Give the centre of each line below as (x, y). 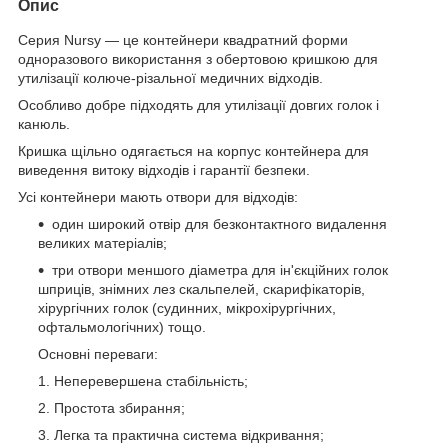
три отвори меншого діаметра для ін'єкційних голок (220, 269)
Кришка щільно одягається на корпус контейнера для (193, 150)
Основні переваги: (88, 353)
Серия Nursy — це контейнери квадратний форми (183, 39)
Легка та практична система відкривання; (189, 434)
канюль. (44, 123)
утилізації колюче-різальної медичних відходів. (170, 77)
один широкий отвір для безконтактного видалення (219, 223)
